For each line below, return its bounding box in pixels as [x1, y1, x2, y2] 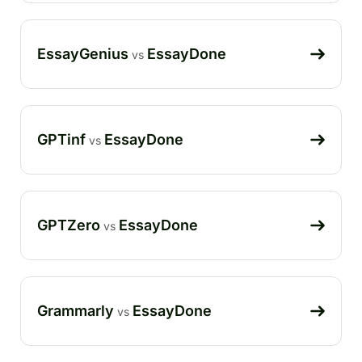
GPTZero [37, 216, 100, 234]
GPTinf [37, 130, 86, 148]
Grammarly [37, 301, 114, 319]
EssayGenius [37, 44, 128, 62]
